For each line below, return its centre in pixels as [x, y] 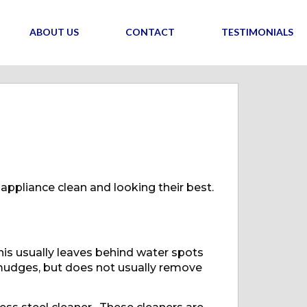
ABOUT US [54, 32]
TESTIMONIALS [257, 32]
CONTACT [150, 32]
